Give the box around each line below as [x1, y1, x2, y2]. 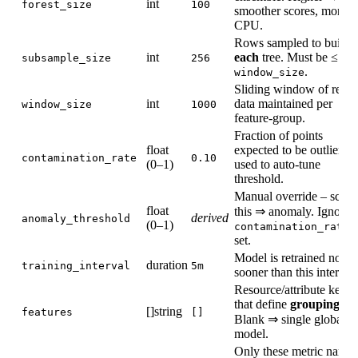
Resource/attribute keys [234, 282, 352, 296]
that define [234, 296, 290, 311]
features [22, 305, 73, 318]
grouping [290, 296, 340, 311]
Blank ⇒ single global [234, 312, 345, 326]
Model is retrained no [234, 250, 341, 265]
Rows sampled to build [234, 35, 350, 50]
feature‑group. [234, 110, 305, 125]
